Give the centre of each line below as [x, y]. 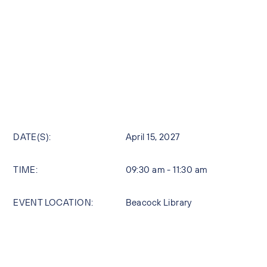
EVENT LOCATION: [53, 202]
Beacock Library [159, 202]
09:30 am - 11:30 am [167, 169]
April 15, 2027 [153, 136]
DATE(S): [32, 136]
